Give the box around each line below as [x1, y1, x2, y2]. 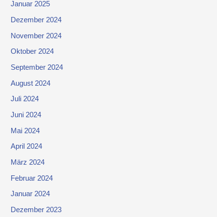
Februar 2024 [11, 174, 53, 182]
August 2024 [11, 79, 51, 87]
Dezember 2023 [11, 205, 62, 214]
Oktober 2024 [11, 47, 54, 56]
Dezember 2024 [11, 16, 62, 24]
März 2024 [11, 158, 45, 166]
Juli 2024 [11, 95, 39, 103]
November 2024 [11, 31, 62, 40]
